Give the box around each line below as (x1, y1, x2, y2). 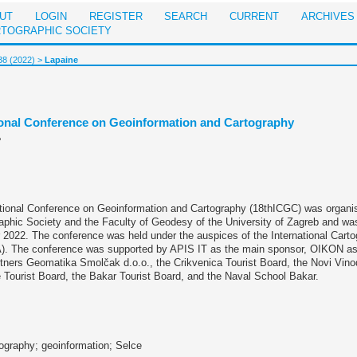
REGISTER (88, 11, 143, 23)
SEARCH (164, 11, 208, 23)
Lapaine (45, 54, 79, 65)
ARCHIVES (300, 11, 355, 23)
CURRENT (229, 11, 280, 23)
